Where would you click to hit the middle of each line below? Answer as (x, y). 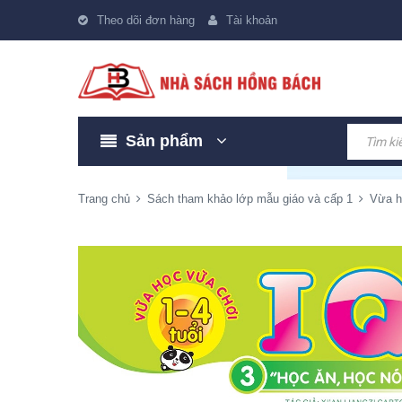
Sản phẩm (166, 141)
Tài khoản (252, 20)
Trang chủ (104, 199)
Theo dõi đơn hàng (146, 20)
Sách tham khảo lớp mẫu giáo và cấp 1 (250, 199)
